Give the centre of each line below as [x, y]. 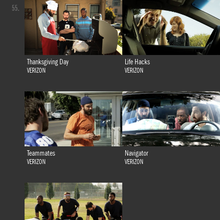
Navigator [136, 153]
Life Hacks [137, 62]
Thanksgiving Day [48, 62]
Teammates [41, 153]
